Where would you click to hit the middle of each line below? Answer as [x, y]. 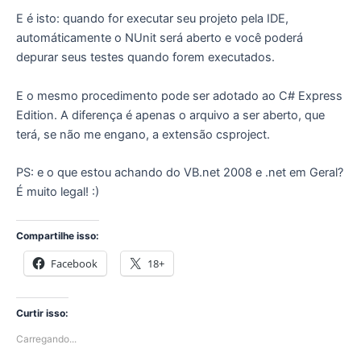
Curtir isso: [42, 313]
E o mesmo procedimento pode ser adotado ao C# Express [179, 95]
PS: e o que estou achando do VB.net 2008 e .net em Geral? [180, 172]
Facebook [74, 264]
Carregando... [46, 338]
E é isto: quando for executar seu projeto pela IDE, [152, 19]
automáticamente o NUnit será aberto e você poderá [160, 38]
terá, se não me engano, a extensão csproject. [143, 134]
